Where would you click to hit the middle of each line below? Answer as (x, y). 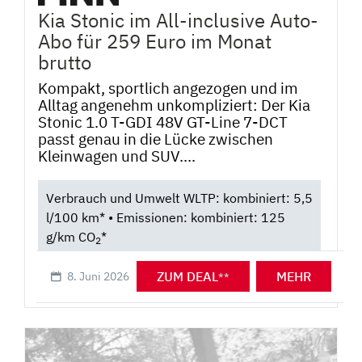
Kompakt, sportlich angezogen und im (168, 88)
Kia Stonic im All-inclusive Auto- (178, 20)
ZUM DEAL (188, 277)
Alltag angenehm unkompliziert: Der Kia (174, 105)
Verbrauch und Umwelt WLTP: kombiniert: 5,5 (179, 198)
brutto (65, 62)
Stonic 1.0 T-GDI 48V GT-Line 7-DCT (163, 122)
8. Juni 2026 (98, 276)
